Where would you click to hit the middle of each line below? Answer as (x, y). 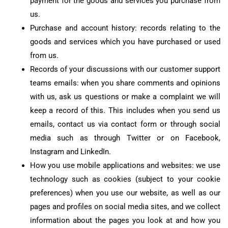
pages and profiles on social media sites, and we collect (125, 207)
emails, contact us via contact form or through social (125, 124)
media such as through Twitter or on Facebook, (125, 138)
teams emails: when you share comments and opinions (125, 83)
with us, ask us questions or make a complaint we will (125, 97)
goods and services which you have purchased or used (125, 42)
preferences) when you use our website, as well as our (125, 193)
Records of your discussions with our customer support (125, 69)
